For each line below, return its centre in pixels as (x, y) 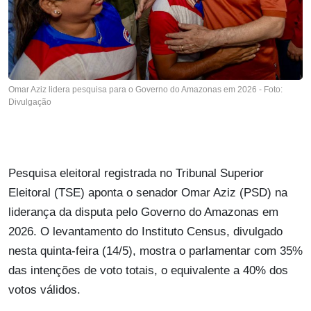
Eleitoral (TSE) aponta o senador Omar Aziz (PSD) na (148, 193)
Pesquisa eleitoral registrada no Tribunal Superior (136, 174)
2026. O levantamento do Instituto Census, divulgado (145, 232)
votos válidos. (44, 290)
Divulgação (30, 102)
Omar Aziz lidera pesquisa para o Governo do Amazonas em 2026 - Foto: (145, 90)
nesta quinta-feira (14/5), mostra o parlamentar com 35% (155, 251)
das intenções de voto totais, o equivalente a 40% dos (148, 271)
